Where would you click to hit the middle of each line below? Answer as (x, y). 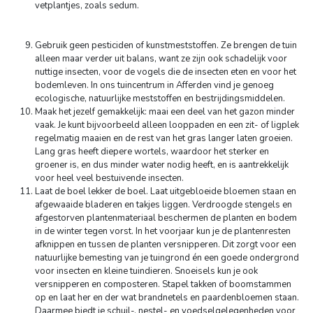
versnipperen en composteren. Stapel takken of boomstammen (163, 284)
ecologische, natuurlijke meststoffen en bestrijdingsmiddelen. (160, 99)
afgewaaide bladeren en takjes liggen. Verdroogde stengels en (163, 205)
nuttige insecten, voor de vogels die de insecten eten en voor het (166, 72)
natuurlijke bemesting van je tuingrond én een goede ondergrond (167, 258)
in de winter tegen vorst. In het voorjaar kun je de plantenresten (163, 231)
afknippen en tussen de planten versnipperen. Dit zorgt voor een (166, 245)
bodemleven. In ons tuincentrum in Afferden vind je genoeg (154, 85)
